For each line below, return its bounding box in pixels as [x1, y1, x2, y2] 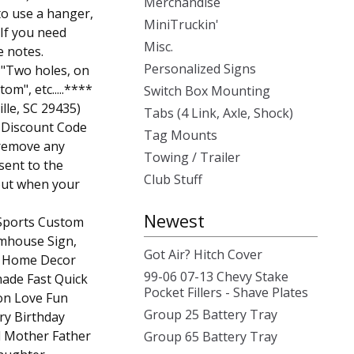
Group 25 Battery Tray [144, 306, 277, 323]
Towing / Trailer [144, 149, 240, 166]
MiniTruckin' [144, 16, 219, 33]
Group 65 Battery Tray [144, 328, 277, 345]
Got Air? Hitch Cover [144, 246, 262, 263]
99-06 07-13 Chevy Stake [144, 268, 288, 285]
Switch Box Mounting [144, 82, 270, 100]
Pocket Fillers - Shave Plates [144, 284, 308, 301]
